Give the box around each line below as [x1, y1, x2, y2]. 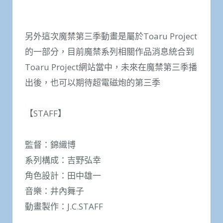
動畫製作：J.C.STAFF [25, 200, 103, 212]
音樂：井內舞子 [25, 185, 84, 197]
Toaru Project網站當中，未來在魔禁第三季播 [25, 61, 197, 73]
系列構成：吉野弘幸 [25, 154, 101, 166]
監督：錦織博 [25, 138, 76, 150]
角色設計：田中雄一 [25, 169, 101, 181]
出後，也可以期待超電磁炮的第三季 [25, 76, 160, 88]
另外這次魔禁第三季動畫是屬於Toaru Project [25, 30, 197, 42]
